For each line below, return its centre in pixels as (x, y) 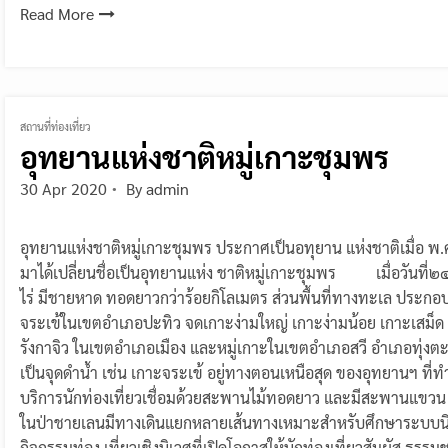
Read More (57, 13)
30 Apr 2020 (63, 188)
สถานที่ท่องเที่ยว (55, 126)
